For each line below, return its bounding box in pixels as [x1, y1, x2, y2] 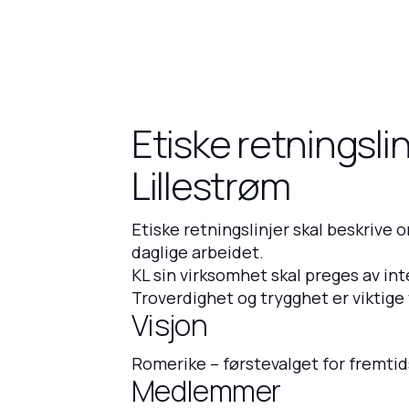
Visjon [131, 304, 208, 345]
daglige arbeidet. [131, 240, 264, 263]
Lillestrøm [131, 159, 290, 212]
